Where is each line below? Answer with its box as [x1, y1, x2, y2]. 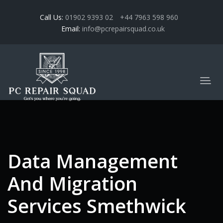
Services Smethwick [7, 193, 186, 219]
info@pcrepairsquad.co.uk [82, 24, 165, 33]
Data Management [7, 148, 178, 174]
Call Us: [40, 12, 63, 22]
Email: [61, 24, 82, 33]
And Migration [7, 170, 137, 197]
